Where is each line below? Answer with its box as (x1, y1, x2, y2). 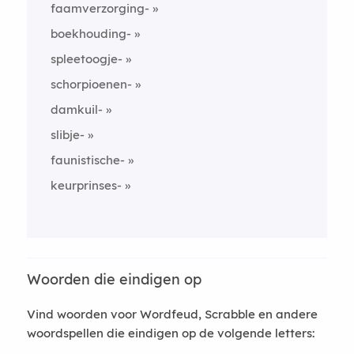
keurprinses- (50, 177, 122, 193)
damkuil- (50, 101, 103, 117)
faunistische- (50, 152, 125, 168)
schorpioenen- (50, 76, 132, 92)
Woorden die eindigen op (26, 269, 201, 288)
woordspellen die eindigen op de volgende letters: (26, 325, 314, 341)
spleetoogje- (50, 51, 122, 66)
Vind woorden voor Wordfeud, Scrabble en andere (26, 306, 318, 322)
